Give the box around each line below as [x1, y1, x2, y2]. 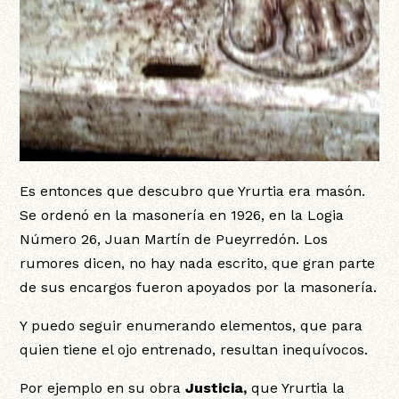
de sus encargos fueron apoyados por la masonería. [20, 278, 378, 296]
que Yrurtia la [251, 379, 346, 396]
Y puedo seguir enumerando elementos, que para [20, 316, 363, 334]
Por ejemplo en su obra [20, 379, 182, 396]
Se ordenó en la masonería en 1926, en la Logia [20, 206, 345, 224]
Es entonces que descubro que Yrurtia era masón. [20, 182, 366, 199]
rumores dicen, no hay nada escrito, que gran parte [20, 254, 376, 272]
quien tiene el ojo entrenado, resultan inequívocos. [20, 340, 369, 358]
